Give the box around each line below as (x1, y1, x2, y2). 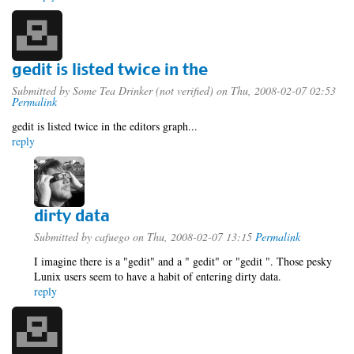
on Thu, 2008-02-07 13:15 (130, 229, 252, 244)
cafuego (95, 229, 130, 244)
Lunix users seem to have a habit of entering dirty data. (34, 269, 281, 284)
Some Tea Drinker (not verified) (73, 83, 213, 98)
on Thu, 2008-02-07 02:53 (213, 83, 336, 98)
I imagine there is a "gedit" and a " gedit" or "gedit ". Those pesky (34, 254, 332, 269)
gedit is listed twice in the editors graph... (12, 119, 198, 134)
